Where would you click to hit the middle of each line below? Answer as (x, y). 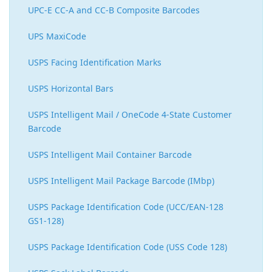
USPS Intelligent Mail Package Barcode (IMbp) (121, 181)
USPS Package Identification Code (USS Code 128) (127, 247)
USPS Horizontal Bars (71, 89)
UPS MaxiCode (57, 36)
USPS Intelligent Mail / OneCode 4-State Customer (130, 115)
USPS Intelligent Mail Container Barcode (110, 155)
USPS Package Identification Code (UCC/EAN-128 (126, 207)
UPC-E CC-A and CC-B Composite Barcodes (114, 10)
